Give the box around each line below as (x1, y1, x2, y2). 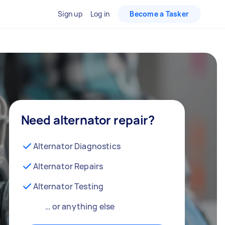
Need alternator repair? (21, 111, 155, 128)
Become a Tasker (130, 9, 189, 19)
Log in (90, 9, 110, 19)
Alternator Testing (33, 180, 104, 192)
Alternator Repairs (33, 160, 103, 172)
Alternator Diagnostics (33, 140, 121, 152)
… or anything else (45, 200, 115, 212)
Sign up (58, 9, 82, 19)
